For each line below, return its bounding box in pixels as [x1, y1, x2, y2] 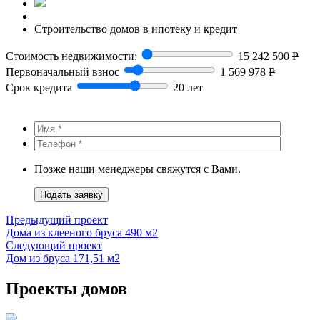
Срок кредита [6, 81, 72, 94]
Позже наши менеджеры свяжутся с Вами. [34, 163, 241, 176]
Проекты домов [6, 279, 127, 299]
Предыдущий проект [6, 214, 108, 226]
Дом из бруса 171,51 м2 [6, 252, 120, 265]
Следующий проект [6, 239, 102, 252]
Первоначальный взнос [6, 66, 119, 79]
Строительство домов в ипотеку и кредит [34, 23, 237, 36]
